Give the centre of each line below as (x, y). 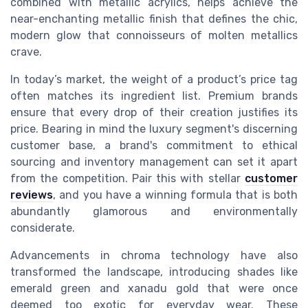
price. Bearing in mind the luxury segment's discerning (154, 129)
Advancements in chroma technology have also (154, 256)
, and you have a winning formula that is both (175, 195)
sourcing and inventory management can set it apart (154, 162)
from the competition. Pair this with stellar (128, 179)
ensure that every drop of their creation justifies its (154, 113)
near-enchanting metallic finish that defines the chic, (154, 19)
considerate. (43, 228)
